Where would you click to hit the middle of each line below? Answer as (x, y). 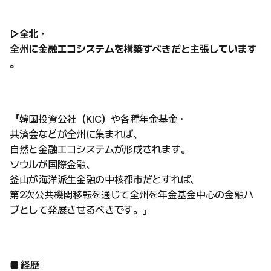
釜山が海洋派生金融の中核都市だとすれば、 (105, 179)
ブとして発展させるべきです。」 (81, 210)
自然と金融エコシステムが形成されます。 (100, 149)
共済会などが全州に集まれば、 (76, 134)
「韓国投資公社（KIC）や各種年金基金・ (98, 119)
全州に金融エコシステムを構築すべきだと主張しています (133, 49)
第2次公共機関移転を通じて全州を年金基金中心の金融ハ (132, 194)
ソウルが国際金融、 (53, 164)
